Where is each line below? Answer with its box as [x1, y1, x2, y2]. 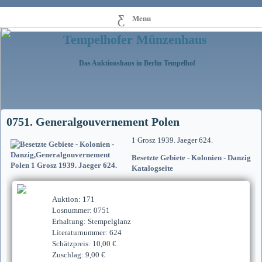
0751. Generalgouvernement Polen [6, 115, 180, 128]
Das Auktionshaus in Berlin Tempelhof [79, 58, 196, 67]
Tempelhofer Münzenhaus [63, 32, 208, 47]
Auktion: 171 [52, 195, 95, 204]
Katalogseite [132, 164, 173, 173]
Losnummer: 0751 [52, 206, 110, 215]
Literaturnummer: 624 [52, 228, 122, 237]
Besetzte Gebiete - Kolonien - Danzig [132, 153, 251, 162]
